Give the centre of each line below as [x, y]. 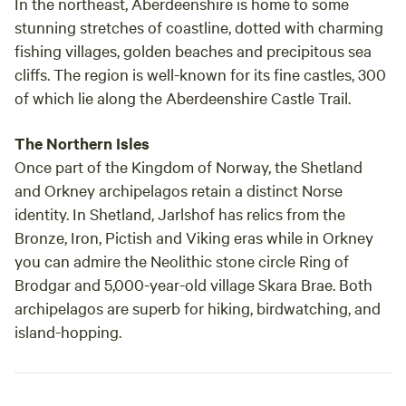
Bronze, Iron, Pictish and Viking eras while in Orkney [194, 237]
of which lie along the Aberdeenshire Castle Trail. [183, 97]
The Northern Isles [82, 143]
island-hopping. [68, 331]
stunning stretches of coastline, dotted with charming [199, 27]
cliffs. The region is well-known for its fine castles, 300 [200, 74]
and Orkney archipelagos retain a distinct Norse [179, 190]
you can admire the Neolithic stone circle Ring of [182, 261]
